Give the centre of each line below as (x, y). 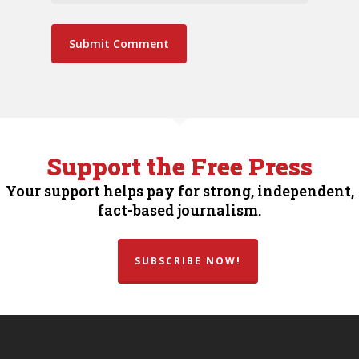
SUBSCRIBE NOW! (188, 261)
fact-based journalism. (179, 210)
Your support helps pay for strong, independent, (179, 191)
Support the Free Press (179, 167)
